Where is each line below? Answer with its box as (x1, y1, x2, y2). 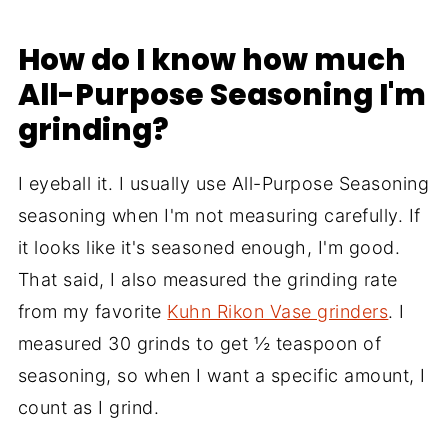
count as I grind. (17, 397, 160, 419)
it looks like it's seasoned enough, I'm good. (17, 237, 401, 259)
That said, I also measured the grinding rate (17, 269, 398, 291)
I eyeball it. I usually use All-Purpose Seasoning (17, 173, 430, 195)
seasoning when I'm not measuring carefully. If (17, 205, 421, 227)
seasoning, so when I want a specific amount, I (17, 365, 426, 387)
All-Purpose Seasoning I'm (17, 74, 426, 116)
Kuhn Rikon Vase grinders (167, 301, 389, 323)
